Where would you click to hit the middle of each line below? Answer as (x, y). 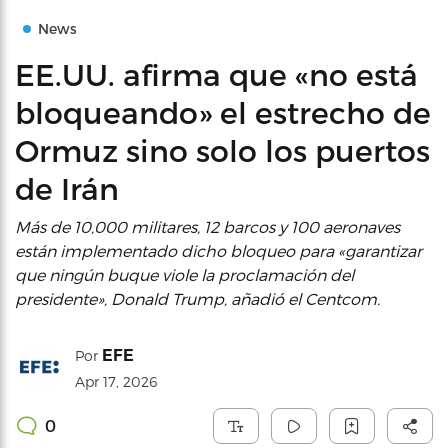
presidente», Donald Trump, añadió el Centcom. (197, 298)
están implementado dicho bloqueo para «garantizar (218, 250)
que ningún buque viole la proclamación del (184, 274)
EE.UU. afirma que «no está (216, 74)
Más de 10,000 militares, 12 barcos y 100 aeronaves (207, 226)
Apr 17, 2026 (116, 381)
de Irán (67, 188)
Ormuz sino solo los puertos (222, 150)
